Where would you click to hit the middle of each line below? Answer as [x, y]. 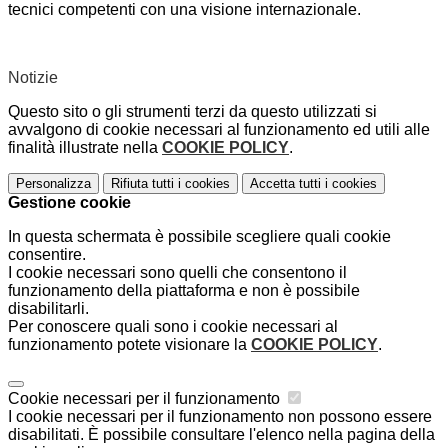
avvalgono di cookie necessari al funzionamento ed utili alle [219, 130]
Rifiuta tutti [142, 184]
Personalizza [53, 184]
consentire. [47, 255]
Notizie [33, 78]
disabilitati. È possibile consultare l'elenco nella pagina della [221, 435]
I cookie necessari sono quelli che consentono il [177, 273]
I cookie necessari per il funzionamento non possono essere [220, 417]
